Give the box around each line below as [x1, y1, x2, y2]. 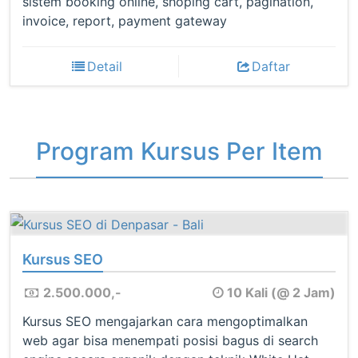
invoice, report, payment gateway [22, 12, 227, 29]
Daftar [252, 58, 291, 74]
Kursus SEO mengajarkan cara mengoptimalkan [22, 312, 308, 329]
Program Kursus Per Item [35, 136, 323, 165]
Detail [86, 58, 122, 74]
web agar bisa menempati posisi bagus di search [22, 332, 318, 348]
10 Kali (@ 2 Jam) [227, 284, 336, 300]
